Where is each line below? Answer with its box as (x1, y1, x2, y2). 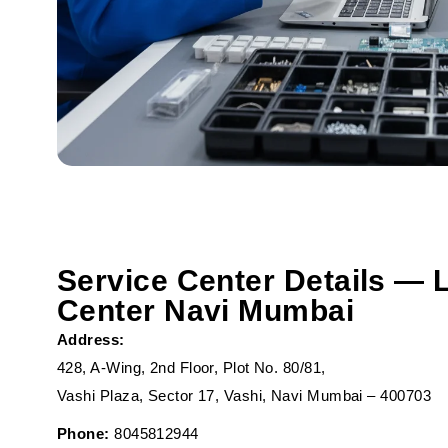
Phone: (57, 425, 110, 442)
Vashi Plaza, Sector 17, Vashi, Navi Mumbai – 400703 (57, 387, 431, 404)
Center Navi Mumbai (57, 294, 355, 327)
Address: (57, 331, 125, 348)
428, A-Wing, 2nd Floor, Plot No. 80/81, (57, 359, 326, 376)
